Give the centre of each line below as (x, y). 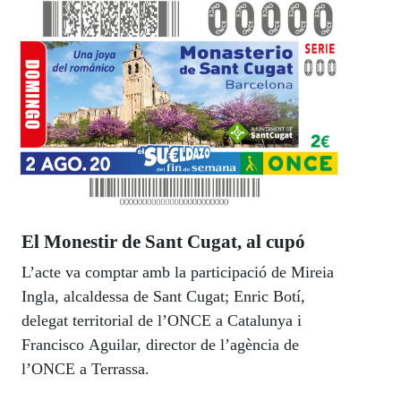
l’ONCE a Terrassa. (85, 368)
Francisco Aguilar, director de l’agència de (160, 344)
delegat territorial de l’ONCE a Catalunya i (162, 320)
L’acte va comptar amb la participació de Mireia (178, 272)
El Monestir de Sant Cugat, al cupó (163, 241)
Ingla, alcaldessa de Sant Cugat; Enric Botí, (163, 296)
